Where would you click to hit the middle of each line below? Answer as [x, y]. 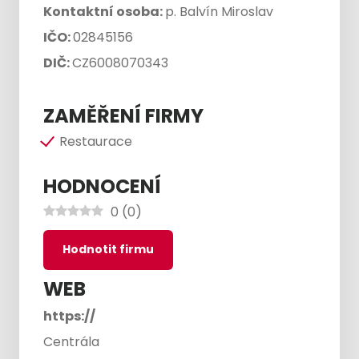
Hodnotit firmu [108, 249]
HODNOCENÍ [102, 186]
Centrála [71, 342]
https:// [69, 316]
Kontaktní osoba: [104, 12]
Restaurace [96, 141]
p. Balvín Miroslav [219, 12]
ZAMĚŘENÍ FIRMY [123, 116]
